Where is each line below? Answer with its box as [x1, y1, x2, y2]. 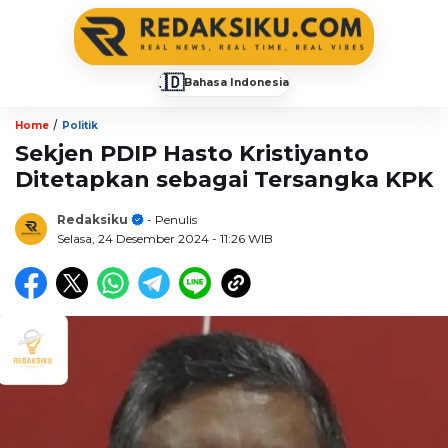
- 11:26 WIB [212, 230, 273, 246]
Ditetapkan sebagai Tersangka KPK [15, 165, 433, 193]
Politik [62, 118, 98, 132]
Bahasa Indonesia [184, 75, 289, 89]
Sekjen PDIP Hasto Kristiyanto [15, 139, 369, 167]
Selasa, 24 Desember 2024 [57, 230, 212, 246]
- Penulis [144, 211, 197, 227]
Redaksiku [57, 211, 128, 227]
